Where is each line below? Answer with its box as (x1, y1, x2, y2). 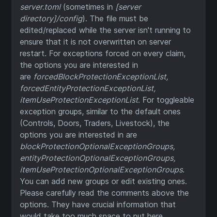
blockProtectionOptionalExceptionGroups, (20, 141, 175, 152)
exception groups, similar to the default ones (20, 107, 181, 117)
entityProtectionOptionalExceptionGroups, (20, 153, 175, 163)
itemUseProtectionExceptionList (20, 95, 138, 105)
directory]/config (20, 14, 82, 24)
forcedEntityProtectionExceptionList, (20, 83, 155, 93)
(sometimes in (61, 2, 115, 12)
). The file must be (82, 14, 148, 24)
